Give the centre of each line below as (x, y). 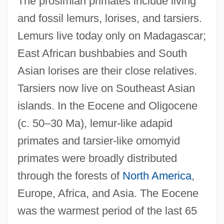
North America (157, 175)
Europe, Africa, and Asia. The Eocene (108, 193)
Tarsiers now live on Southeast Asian (106, 88)
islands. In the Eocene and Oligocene (107, 105)
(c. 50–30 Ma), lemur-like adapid (95, 123)
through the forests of (70, 175)
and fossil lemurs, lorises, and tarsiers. (109, 18)
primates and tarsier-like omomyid (98, 140)
